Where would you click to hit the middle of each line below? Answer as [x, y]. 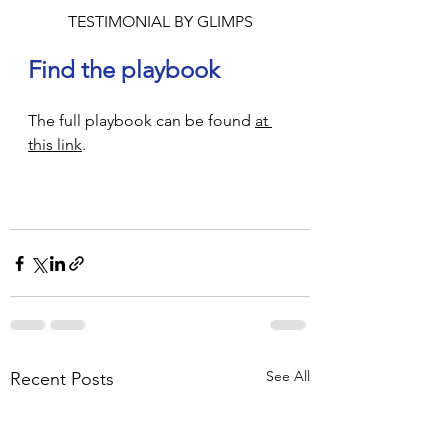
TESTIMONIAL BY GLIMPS [160, 22]
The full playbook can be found [141, 121]
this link [55, 145]
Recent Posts [62, 379]
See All [288, 376]
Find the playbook [127, 70]
